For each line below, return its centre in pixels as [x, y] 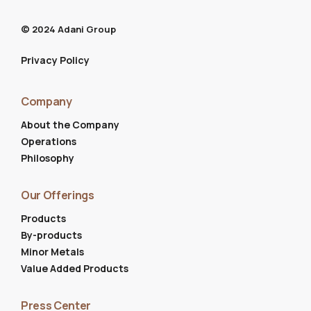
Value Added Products [75, 268]
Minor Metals [52, 251]
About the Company [70, 124]
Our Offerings [58, 195]
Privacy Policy [55, 60]
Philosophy [48, 158]
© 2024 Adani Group [68, 29]
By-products [51, 235]
